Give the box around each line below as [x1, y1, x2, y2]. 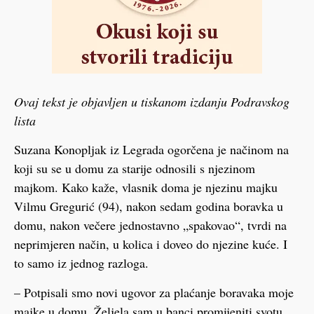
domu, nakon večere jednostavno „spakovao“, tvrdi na [14, 217, 287, 234]
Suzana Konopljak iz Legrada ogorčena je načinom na [14, 141, 289, 158]
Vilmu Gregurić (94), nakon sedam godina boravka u [14, 198, 283, 215]
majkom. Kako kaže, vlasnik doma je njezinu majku [14, 179, 278, 196]
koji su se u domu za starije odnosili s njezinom [14, 160, 255, 177]
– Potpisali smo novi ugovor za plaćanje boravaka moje [14, 283, 294, 301]
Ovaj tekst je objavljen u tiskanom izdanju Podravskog [14, 93, 289, 110]
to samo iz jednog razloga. [14, 254, 149, 272]
